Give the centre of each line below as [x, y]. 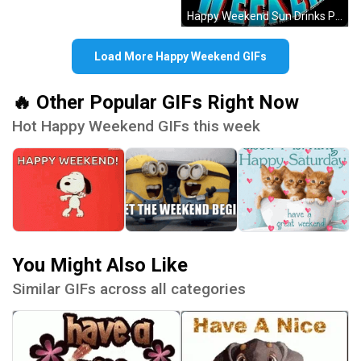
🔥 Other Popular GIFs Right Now [156, 102]
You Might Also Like [100, 265]
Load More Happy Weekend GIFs [180, 56]
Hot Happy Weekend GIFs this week [136, 126]
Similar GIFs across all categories [129, 288]
